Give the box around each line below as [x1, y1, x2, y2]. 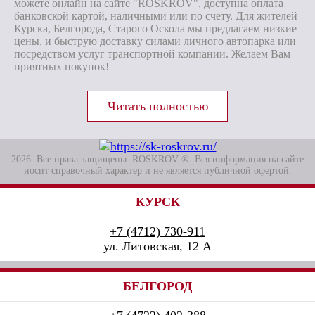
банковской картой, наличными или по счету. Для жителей [14, 10, 297, 22]
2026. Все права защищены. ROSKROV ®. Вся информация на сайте [11, 154, 304, 165]
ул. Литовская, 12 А [103, 239, 212, 253]
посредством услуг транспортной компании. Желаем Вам [14, 48, 290, 60]
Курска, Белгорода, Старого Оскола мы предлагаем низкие [14, 22, 297, 34]
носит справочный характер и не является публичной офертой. [23, 165, 292, 176]
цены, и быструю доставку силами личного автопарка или [14, 35, 296, 47]
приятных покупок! [14, 60, 109, 72]
